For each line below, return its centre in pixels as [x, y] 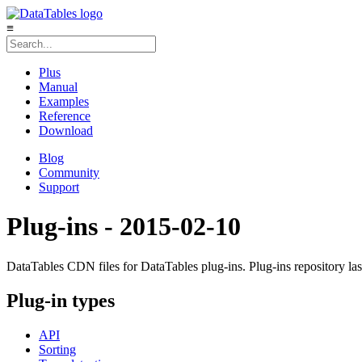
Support [59, 187]
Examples [64, 101]
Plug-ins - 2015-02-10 [124, 227]
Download [66, 130]
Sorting [57, 349]
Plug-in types [61, 300]
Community [69, 173]
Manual [58, 87]
